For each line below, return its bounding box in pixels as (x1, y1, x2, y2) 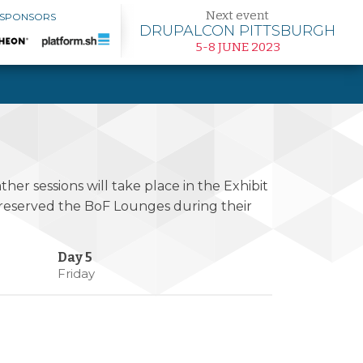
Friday (58, 266, 95, 281)
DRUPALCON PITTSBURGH (139, 21, 336, 40)
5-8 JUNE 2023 (194, 39, 280, 54)
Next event (206, 7, 270, 23)
